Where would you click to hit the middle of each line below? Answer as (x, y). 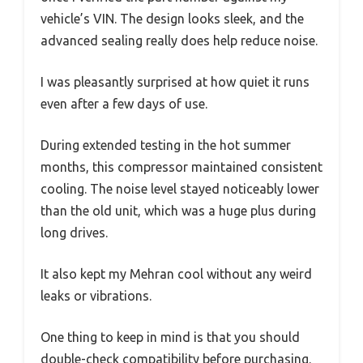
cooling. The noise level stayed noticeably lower (180, 189)
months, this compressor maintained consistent (181, 167)
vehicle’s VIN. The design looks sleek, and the (172, 19)
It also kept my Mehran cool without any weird (176, 274)
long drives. (74, 233)
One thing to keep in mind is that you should (170, 337)
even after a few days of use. (124, 104)
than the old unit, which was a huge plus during (178, 211)
